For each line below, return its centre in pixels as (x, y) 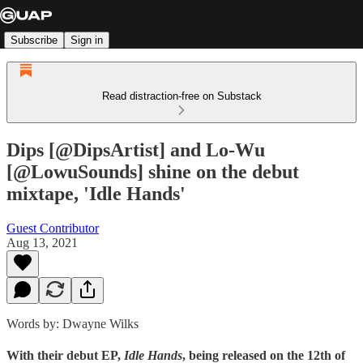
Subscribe (34, 40)
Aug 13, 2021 (42, 242)
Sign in (87, 40)
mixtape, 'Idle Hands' (96, 193)
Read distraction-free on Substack (181, 96)
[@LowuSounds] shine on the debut (153, 171)
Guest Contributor (53, 228)
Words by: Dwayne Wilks (73, 323)
